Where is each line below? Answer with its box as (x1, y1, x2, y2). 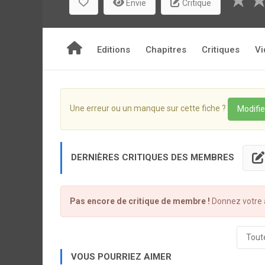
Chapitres (146, 44, 186, 55)
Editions (97, 44, 130, 55)
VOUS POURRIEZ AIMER (71, 251, 172, 262)
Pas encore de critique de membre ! (70, 196, 210, 206)
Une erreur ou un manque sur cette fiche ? (70, 104, 228, 114)
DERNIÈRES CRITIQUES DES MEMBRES (71, 151, 237, 163)
